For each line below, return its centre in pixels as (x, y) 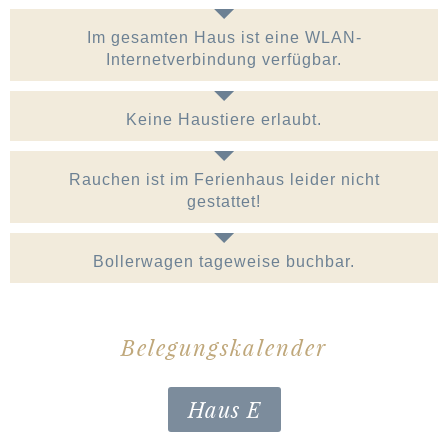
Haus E (224, 410)
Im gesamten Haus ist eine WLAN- (224, 38)
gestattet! (224, 202)
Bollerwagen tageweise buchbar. (224, 262)
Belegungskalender (224, 348)
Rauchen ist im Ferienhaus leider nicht (224, 180)
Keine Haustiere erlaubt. (224, 120)
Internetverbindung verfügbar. (224, 60)
